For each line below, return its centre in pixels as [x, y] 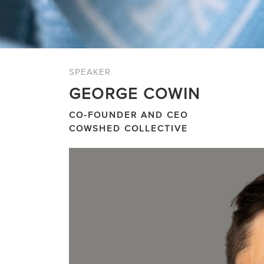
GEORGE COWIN [135, 93]
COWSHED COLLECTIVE [128, 128]
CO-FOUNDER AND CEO [128, 115]
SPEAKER [90, 72]
